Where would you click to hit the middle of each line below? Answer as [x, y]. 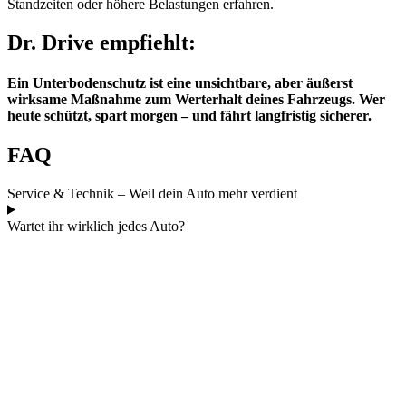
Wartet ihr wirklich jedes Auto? [96, 226]
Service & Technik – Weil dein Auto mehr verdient [152, 193]
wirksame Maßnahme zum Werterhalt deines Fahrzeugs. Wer [196, 99]
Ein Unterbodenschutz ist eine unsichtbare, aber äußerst [180, 82]
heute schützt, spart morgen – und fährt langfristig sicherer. [189, 115]
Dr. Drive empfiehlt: [101, 43]
